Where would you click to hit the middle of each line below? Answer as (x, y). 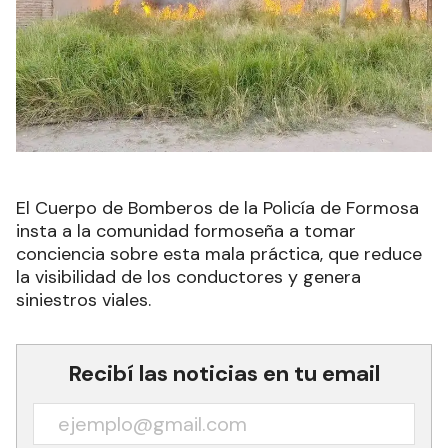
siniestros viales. (83, 300)
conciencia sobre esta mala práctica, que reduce (219, 254)
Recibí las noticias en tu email (224, 373)
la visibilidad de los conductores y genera (188, 277)
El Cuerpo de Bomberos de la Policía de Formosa (217, 208)
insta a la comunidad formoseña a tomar (186, 231)
